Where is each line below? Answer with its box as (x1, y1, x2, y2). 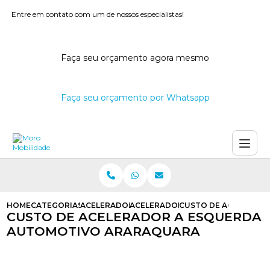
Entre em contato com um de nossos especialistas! (11, 10, 184, 19)
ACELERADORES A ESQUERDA (80, 201, 197, 210)
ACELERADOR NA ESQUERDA (130, 201, 243, 210)
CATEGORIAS (31, 201, 83, 210)
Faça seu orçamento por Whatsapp (60, 92, 210, 103)
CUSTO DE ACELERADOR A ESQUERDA (7, 209, 262, 224)
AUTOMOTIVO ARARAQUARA (7, 224, 201, 239)
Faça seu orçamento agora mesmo (61, 52, 209, 63)
